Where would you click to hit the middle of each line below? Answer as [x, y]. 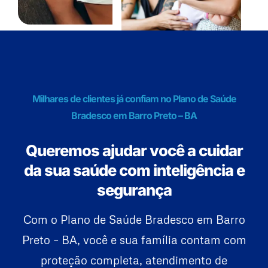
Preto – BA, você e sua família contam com [134, 240]
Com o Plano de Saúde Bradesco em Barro [134, 220]
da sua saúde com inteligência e [134, 170]
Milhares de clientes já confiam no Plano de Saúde [134, 99]
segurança [134, 190]
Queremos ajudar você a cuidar [134, 151]
